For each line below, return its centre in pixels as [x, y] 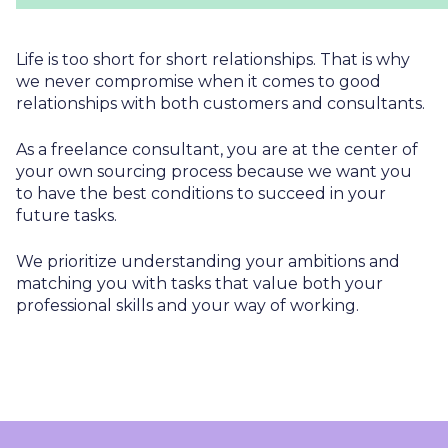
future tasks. [66, 215]
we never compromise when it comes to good [198, 81]
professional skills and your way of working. [187, 305]
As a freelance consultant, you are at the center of [217, 149]
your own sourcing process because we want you [214, 171]
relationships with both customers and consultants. [220, 103]
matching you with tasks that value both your [199, 283]
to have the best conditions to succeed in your [201, 193]
